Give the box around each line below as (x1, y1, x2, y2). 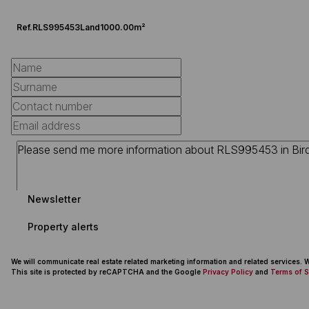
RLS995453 (32, 22, 80, 32)
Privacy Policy (203, 268, 253, 276)
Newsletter (28, 192, 81, 205)
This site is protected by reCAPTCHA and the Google (11, 268, 203, 276)
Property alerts (28, 220, 99, 232)
